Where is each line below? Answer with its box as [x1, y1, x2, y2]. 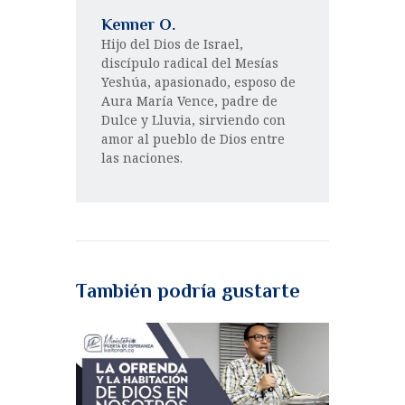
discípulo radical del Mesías [101, 53, 278, 71]
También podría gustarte [76, 279, 300, 303]
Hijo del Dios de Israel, [101, 34, 243, 52]
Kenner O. [101, 14, 175, 33]
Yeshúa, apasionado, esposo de [101, 72, 296, 90]
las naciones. [101, 148, 183, 166]
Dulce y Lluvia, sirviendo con [101, 110, 286, 128]
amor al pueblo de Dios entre [101, 129, 285, 147]
